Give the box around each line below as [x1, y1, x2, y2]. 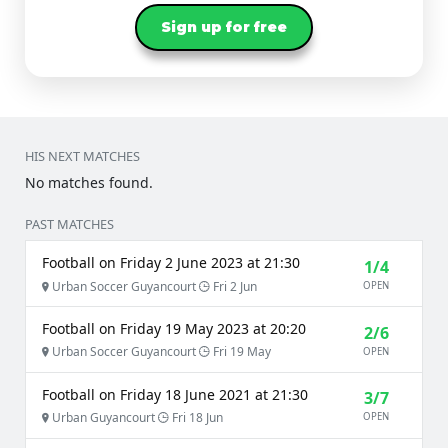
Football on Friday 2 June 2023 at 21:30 [42, 252, 300, 272]
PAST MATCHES [25, 215, 114, 234]
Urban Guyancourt [49, 409, 158, 427]
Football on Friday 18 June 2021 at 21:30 [42, 384, 308, 404]
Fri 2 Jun [210, 277, 257, 295]
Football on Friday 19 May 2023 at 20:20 [42, 318, 306, 338]
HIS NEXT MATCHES [25, 147, 140, 166]
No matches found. [25, 173, 153, 193]
